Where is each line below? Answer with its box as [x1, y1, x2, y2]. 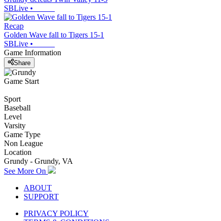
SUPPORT [24, 192, 59, 201]
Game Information [4, 48, 61, 57]
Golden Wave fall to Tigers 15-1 [4, 31, 104, 39]
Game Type [4, 130, 40, 139]
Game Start [4, 76, 39, 85]
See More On [4, 166, 48, 175]
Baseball [4, 103, 31, 112]
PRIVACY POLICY [24, 209, 89, 218]
